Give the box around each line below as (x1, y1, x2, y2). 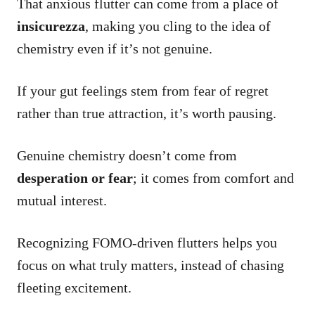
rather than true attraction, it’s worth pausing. (17, 105, 276, 121)
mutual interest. (17, 192, 107, 208)
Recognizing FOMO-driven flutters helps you (17, 234, 277, 250)
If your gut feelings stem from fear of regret (17, 82, 269, 98)
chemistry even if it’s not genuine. (17, 40, 212, 56)
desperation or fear (17, 169, 133, 186)
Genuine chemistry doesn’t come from (17, 147, 237, 163)
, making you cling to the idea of (85, 18, 271, 34)
